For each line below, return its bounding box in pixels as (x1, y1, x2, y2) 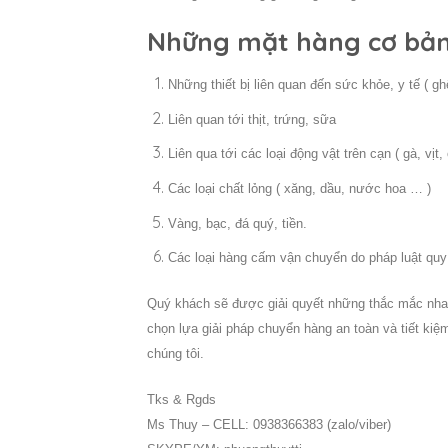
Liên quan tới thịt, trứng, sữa (167, 111, 336, 127)
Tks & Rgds (147, 391, 216, 407)
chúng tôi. (147, 345, 204, 361)
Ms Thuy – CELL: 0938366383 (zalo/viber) (147, 416, 391, 432)
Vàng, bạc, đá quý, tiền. (167, 215, 307, 231)
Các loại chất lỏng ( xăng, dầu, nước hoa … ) (167, 180, 431, 196)
